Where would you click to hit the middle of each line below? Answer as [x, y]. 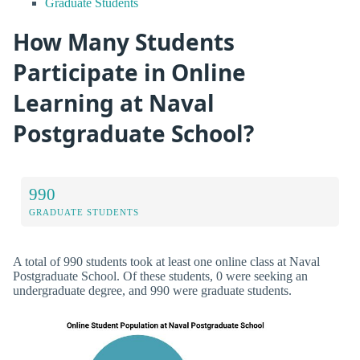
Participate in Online [129, 72]
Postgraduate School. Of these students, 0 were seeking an [160, 276]
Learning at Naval [114, 102]
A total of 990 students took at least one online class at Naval [166, 262]
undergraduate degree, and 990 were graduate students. [152, 291]
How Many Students [124, 41]
